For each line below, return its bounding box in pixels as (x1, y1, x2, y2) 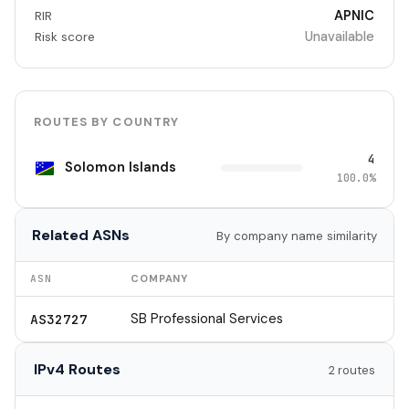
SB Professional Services (131, 309, 283, 328)
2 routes (329, 362, 375, 378)
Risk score (34, 28, 95, 45)
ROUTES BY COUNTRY (34, 113, 179, 130)
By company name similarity (216, 227, 378, 244)
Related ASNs (31, 225, 130, 245)
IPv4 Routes (34, 359, 121, 379)
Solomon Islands (65, 158, 177, 177)
